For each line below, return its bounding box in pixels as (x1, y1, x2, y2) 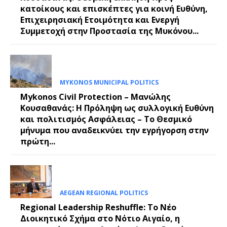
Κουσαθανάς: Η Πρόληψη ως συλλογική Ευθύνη (20, 102, 214, 113)
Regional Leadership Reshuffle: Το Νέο (20, 202, 176, 213)
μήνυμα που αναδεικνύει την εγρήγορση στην (20, 124, 209, 136)
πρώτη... (20, 135, 55, 147)
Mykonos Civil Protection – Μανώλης (20, 91, 171, 102)
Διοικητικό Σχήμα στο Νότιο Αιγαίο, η (20, 213, 180, 224)
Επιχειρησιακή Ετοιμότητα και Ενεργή (20, 14, 179, 25)
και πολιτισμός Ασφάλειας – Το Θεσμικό (20, 113, 192, 125)
